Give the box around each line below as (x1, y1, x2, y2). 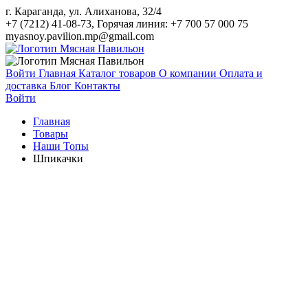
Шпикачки (33, 153, 83, 164)
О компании (159, 67, 219, 79)
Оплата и (219, 67, 263, 79)
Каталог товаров (78, 67, 159, 79)
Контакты (74, 80, 120, 91)
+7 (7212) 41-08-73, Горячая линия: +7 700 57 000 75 (5, 18, 248, 30)
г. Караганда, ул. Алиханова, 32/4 (5, 5, 162, 17)
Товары (33, 128, 68, 140)
